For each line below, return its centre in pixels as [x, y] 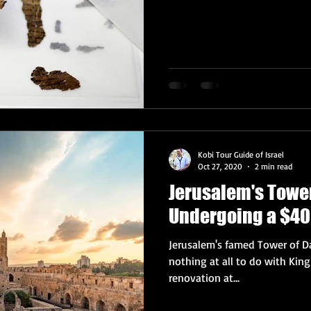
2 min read [274, 166]
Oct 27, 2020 [220, 166]
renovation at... [204, 278]
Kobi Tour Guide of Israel [241, 154]
